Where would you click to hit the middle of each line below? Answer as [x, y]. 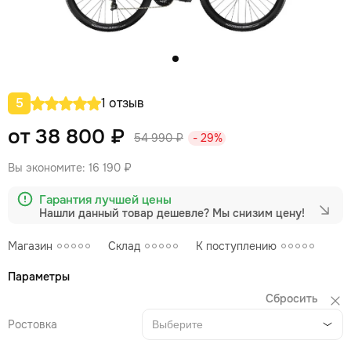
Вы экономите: [48, 168]
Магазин [30, 246]
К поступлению [236, 246]
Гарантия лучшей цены [105, 200]
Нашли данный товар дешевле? [126, 213]
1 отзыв [123, 103]
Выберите [178, 324]
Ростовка [33, 324]
